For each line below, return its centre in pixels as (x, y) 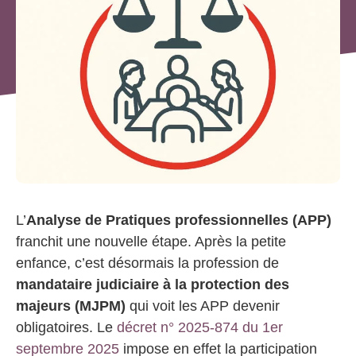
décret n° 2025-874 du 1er (200, 327)
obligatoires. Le (66, 327)
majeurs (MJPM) (71, 306)
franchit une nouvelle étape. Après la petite (151, 242)
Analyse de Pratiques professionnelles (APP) (179, 220)
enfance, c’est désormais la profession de (147, 263)
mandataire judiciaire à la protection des (153, 284)
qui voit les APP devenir (203, 306)
